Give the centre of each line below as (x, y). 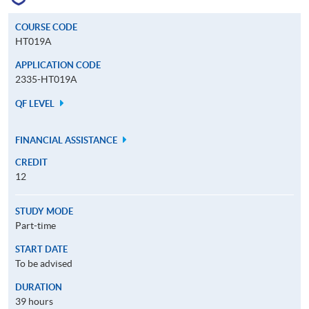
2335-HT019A (46, 79)
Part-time (36, 225)
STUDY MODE (44, 211)
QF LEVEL (36, 103)
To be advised (44, 263)
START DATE (41, 249)
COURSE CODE (46, 27)
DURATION (39, 287)
